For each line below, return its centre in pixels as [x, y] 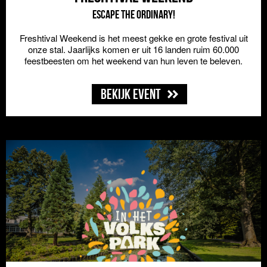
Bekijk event [132, 94]
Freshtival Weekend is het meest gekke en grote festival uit [133, 38]
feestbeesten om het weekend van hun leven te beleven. [133, 60]
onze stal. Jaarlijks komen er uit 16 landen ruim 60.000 [133, 49]
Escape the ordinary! [133, 14]
